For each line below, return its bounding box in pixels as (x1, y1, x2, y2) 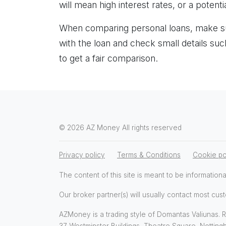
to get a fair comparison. (59, 53, 158, 64)
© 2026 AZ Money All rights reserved (59, 124, 182, 132)
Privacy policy (59, 151, 105, 159)
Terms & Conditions (117, 151, 181, 159)
